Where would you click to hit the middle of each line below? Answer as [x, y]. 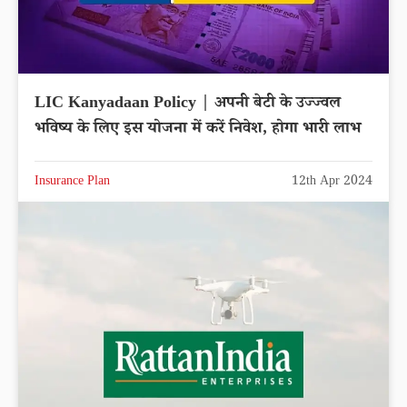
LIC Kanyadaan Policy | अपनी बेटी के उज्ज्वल [188, 104]
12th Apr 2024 [332, 182]
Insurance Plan [72, 182]
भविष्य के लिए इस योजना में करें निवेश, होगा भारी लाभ [242, 129]
